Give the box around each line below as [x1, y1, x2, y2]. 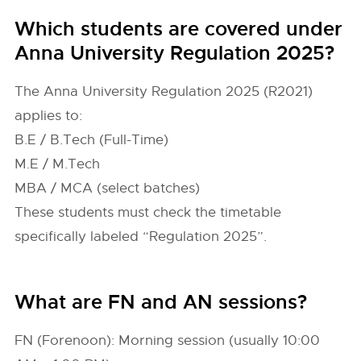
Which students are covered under [15, 17, 343, 41]
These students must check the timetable [15, 204, 282, 221]
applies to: [15, 107, 83, 124]
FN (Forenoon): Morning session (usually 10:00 [15, 332, 321, 349]
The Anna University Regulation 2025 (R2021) [15, 83, 313, 100]
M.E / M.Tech [15, 156, 101, 172]
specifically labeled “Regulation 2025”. [15, 228, 268, 245]
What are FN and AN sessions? [15, 290, 308, 314]
